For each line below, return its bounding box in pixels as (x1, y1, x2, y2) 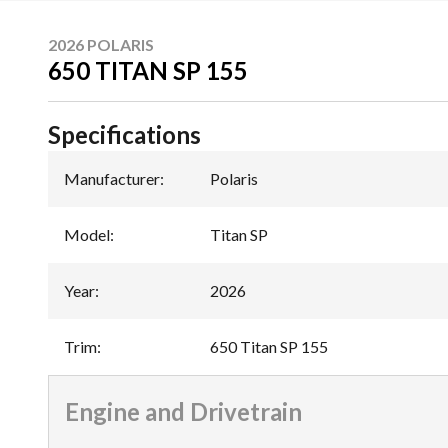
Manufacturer (64, 168, 160, 188)
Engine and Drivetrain (65, 396, 302, 426)
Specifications (48, 119, 201, 149)
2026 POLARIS (48, 34, 154, 54)
